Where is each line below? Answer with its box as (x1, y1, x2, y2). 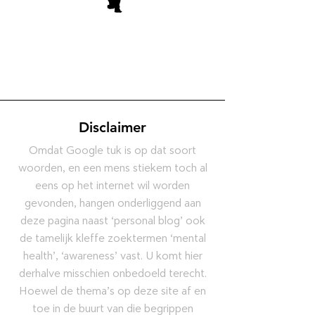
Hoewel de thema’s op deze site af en (19, 283, 206, 298)
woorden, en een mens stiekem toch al (18, 160, 207, 175)
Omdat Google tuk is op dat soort (29, 143, 196, 157)
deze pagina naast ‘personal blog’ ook (20, 213, 205, 228)
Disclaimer (79, 119, 146, 136)
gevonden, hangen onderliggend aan (24, 195, 201, 210)
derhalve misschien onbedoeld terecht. (18, 266, 207, 281)
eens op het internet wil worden (35, 178, 190, 193)
